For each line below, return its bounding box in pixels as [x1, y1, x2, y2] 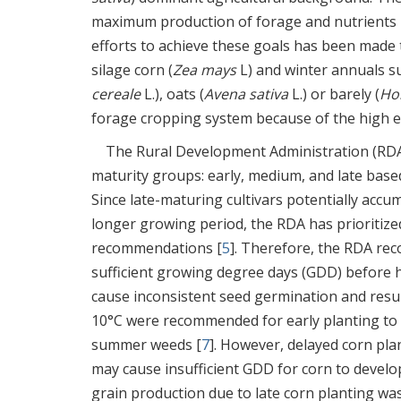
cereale [91, 84, 141, 105]
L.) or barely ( [288, 84, 380, 105]
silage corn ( [91, 60, 173, 81]
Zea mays [173, 60, 236, 81]
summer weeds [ [91, 335, 201, 355]
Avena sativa [204, 84, 288, 105]
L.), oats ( [141, 84, 204, 105]
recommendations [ [91, 238, 222, 259]
